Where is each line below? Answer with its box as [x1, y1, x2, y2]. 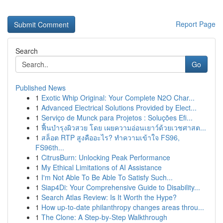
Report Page [176, 19, 216, 29]
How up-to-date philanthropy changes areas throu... [41, 202, 204, 212]
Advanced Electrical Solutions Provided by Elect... [41, 103, 197, 112]
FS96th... [35, 142, 64, 152]
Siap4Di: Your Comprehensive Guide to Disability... [41, 182, 200, 192]
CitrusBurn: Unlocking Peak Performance [41, 152, 170, 162]
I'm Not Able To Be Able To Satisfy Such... [41, 172, 173, 182]
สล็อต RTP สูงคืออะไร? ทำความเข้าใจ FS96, [41, 132, 180, 142]
